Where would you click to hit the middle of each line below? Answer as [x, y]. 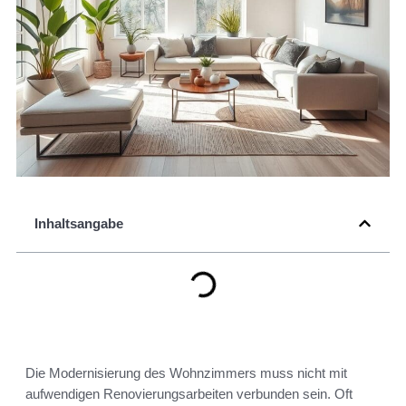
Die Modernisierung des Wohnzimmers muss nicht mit [186, 373]
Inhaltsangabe [79, 224]
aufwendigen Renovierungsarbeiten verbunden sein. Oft [189, 394]
